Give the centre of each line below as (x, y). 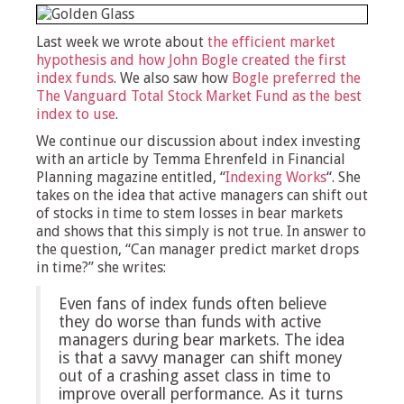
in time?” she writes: (101, 267)
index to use (76, 114)
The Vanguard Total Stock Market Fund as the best (199, 96)
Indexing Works (276, 177)
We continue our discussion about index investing (198, 141)
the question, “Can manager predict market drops (197, 249)
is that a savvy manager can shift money (201, 358)
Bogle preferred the (296, 78)
